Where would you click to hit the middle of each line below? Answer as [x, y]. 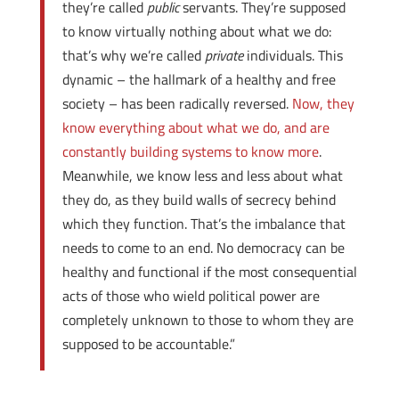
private [224, 55]
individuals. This [293, 55]
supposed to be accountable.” [148, 344]
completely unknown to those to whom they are [208, 320]
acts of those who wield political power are [191, 296]
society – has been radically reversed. [177, 103]
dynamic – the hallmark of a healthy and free [199, 79]
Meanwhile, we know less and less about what [202, 175]
